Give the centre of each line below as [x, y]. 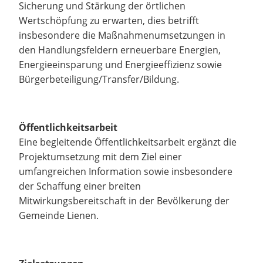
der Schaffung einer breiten [80, 186]
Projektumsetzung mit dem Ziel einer [100, 157]
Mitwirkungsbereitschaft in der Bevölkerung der [124, 201]
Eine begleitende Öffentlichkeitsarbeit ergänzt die [128, 142]
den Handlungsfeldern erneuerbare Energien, [120, 50]
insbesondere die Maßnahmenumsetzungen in [122, 35]
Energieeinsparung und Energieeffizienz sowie [120, 65]
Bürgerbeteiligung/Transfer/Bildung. [99, 79]
